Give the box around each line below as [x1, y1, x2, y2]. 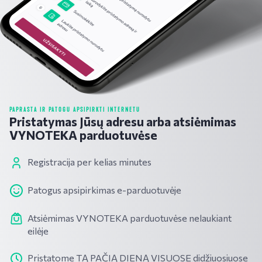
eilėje [27, 225, 49, 237]
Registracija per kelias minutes [27, 156, 151, 167]
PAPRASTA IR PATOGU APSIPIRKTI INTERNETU [9, 105, 140, 113]
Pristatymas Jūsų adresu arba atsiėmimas [9, 113, 236, 129]
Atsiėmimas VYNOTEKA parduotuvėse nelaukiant [27, 212, 232, 224]
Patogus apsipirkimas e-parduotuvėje [27, 184, 181, 196]
